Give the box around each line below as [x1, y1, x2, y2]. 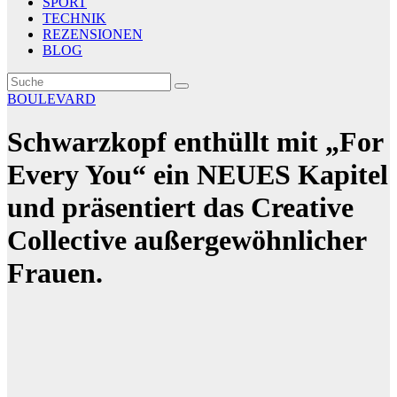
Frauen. [7, 257, 103, 290]
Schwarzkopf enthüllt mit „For [7, 126, 383, 159]
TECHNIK [43, 11, 106, 26]
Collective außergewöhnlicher [7, 224, 366, 257]
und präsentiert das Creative [7, 191, 354, 224]
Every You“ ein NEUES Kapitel [7, 159, 388, 191]
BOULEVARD [7, 91, 96, 106]
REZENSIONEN [43, 27, 143, 42]
